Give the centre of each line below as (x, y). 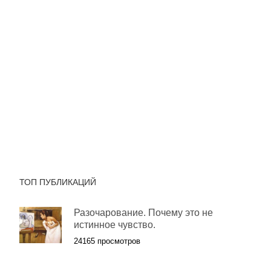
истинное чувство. (115, 225)
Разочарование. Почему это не (143, 213)
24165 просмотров (107, 241)
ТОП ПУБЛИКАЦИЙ (58, 182)
